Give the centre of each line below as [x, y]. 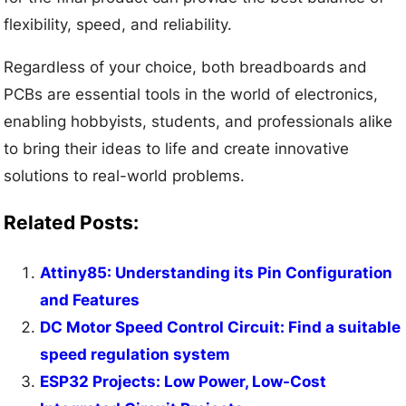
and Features [90, 300]
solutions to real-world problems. [125, 176]
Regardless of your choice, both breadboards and [186, 68]
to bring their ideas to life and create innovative [177, 149]
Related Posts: [72, 222]
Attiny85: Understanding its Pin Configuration [217, 273]
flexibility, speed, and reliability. [118, 25]
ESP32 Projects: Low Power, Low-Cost [184, 382]
